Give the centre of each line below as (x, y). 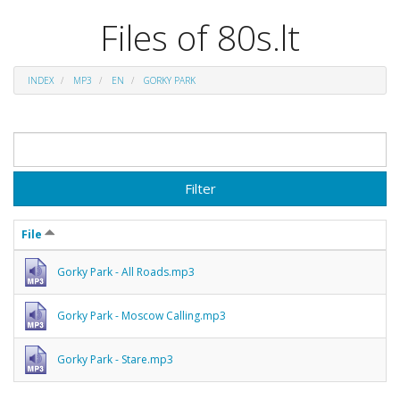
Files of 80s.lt (200, 37)
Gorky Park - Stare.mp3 (115, 359)
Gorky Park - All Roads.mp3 (126, 271)
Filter (200, 188)
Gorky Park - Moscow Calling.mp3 (142, 315)
